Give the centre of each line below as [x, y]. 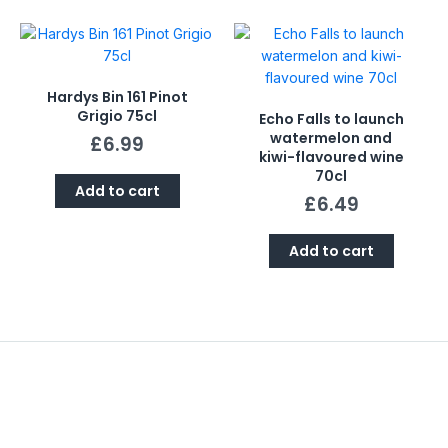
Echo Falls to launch [331, 119]
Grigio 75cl [117, 116]
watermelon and [331, 138]
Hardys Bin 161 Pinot [117, 97]
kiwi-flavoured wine [331, 157]
